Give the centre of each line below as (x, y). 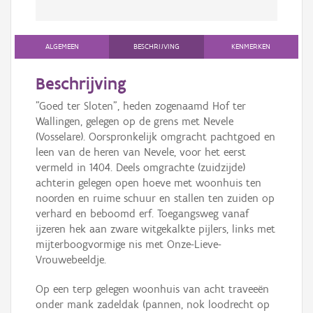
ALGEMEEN (62, 47)
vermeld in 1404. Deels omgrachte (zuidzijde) (140, 168)
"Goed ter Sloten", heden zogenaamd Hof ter (141, 106)
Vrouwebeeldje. (71, 260)
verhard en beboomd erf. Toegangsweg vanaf (142, 214)
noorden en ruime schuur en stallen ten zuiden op (155, 198)
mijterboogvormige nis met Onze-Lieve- (129, 245)
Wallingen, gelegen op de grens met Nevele (134, 122)
